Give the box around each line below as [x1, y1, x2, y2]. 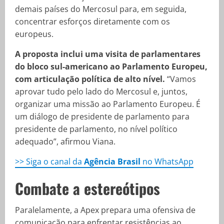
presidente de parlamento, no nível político [15, 123, 177, 134]
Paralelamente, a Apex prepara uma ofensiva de [15, 204, 195, 215]
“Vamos [165, 73, 196, 84]
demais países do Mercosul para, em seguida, [15, 3, 186, 14]
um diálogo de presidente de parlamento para [15, 111, 189, 122]
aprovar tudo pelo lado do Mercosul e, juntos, [15, 86, 187, 97]
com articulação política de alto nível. [15, 73, 165, 84]
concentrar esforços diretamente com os [15, 16, 170, 27]
